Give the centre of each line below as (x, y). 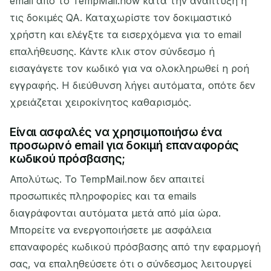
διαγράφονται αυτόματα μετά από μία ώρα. (115, 213)
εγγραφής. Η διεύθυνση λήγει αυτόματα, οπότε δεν (132, 85)
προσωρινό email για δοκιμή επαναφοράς (124, 145)
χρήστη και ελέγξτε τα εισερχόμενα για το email (126, 34)
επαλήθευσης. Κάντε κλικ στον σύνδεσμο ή (112, 51)
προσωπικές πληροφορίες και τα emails (103, 196)
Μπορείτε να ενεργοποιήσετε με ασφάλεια (111, 230)
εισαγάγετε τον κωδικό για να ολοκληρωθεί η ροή (129, 68)
